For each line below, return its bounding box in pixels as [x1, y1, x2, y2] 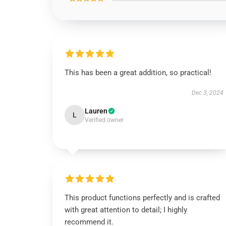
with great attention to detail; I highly [65, 205, 187, 214]
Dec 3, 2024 [191, 89, 223, 96]
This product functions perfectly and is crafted [65, 193, 220, 202]
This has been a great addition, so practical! [65, 68, 211, 77]
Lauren [85, 107, 107, 115]
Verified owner [85, 117, 124, 124]
